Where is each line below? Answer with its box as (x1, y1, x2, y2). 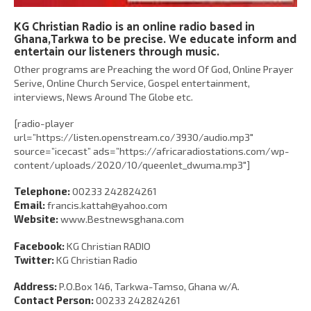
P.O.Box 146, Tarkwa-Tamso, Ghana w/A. (57, 280, 239, 293)
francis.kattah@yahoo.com (45, 199, 167, 212)
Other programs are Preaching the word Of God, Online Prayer (14, 62, 294, 75)
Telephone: (14, 185, 70, 198)
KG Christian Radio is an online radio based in (14, 17, 255, 37)
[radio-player (14, 117, 74, 130)
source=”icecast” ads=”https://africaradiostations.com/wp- (14, 144, 289, 158)
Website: (14, 212, 58, 226)
